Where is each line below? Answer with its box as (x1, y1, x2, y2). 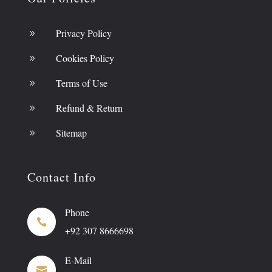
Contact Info (27, 169, 96, 186)
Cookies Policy (55, 52, 114, 65)
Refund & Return (55, 101, 123, 115)
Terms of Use (55, 76, 107, 90)
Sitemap (55, 126, 87, 140)
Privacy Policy (55, 27, 112, 40)
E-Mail (64, 254, 92, 267)
